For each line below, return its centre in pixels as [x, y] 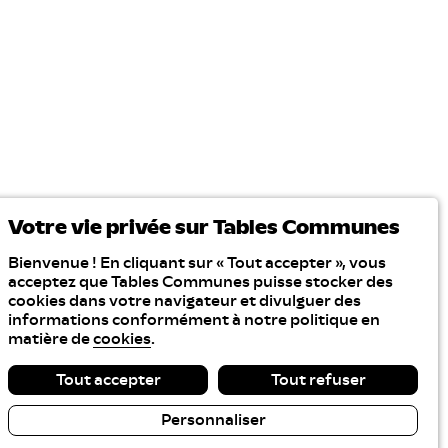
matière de [50, 338]
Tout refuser [318, 379]
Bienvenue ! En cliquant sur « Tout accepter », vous [197, 262]
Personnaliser [213, 420]
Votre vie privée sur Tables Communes [204, 227]
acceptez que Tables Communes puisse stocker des [200, 281]
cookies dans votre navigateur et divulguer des [184, 300]
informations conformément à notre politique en [194, 319]
